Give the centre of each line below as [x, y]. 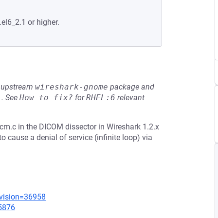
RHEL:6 [101, 98]
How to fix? [46, 98]
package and [131, 87]
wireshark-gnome [72, 87]
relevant [130, 98]
